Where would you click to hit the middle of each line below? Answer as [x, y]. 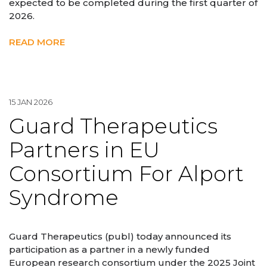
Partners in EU [84, 150]
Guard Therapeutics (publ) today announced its [120, 236]
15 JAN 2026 [31, 102]
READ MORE [37, 42]
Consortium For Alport [126, 174]
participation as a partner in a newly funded [109, 249]
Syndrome [64, 198]
